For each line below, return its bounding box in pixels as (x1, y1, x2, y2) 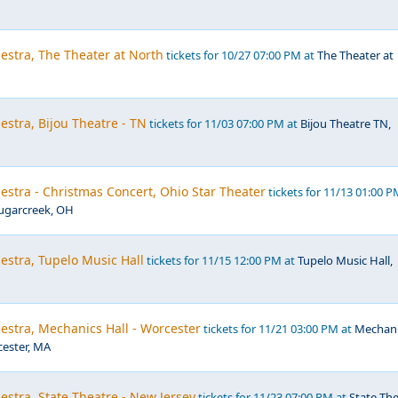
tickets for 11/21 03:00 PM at (201, 321, 354, 337)
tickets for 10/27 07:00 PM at (163, 47, 317, 63)
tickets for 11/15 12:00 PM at (144, 252, 298, 268)
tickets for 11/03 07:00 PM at (147, 115, 300, 131)
